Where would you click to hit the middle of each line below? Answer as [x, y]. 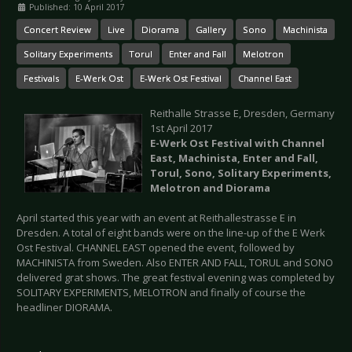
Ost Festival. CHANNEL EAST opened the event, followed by [156, 247]
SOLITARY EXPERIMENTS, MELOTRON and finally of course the [161, 292]
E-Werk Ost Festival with [216, 143]
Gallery [211, 29]
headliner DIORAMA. [64, 307]
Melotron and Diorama [210, 187]
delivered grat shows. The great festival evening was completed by [176, 277]
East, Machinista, [196, 158]
